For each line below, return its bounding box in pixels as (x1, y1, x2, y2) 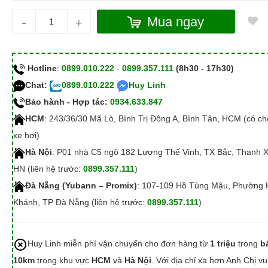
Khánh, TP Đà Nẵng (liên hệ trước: (13, 197, 147, 208)
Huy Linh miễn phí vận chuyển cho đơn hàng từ (27, 239, 210, 249)
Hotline (27, 63, 57, 74)
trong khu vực (34, 255, 92, 266)
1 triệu (209, 239, 236, 249)
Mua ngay (147, 14, 205, 29)
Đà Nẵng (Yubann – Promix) (25, 181, 137, 191)
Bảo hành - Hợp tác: (25, 97, 108, 107)
